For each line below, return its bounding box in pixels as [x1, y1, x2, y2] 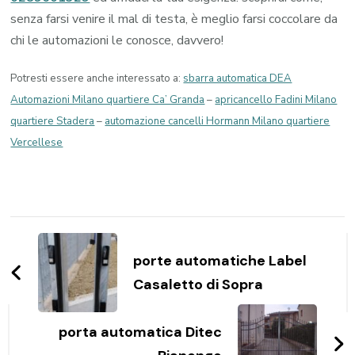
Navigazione [10, 213, 162, 247]
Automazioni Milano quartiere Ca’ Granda [10, 92, 205, 107]
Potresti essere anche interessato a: [10, 71, 184, 86]
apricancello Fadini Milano [215, 92, 338, 107]
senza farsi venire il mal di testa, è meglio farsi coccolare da [10, 10, 338, 28]
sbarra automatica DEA [183, 71, 292, 86]
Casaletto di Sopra [133, 274, 264, 294]
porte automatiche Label [133, 250, 307, 270]
